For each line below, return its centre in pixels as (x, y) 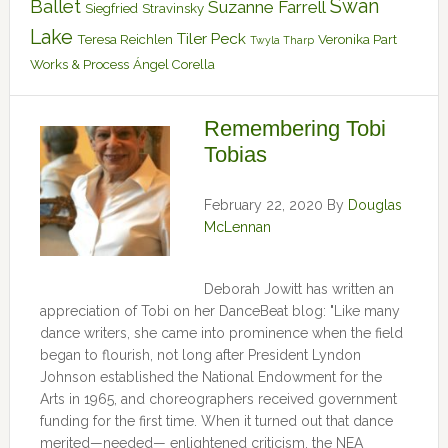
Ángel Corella (173, 64)
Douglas (374, 205)
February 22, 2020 (263, 205)
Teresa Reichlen (124, 39)
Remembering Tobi (294, 128)
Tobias (235, 154)
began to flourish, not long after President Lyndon (200, 355)
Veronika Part (357, 39)
